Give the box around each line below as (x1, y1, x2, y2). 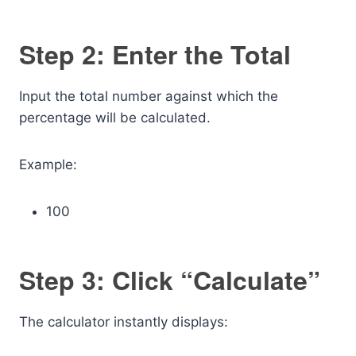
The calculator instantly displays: (19, 314, 228, 330)
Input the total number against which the (19, 88, 278, 104)
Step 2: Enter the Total (19, 36, 291, 72)
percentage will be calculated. (19, 110, 211, 126)
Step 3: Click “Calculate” (19, 261, 320, 298)
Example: (19, 157, 77, 172)
